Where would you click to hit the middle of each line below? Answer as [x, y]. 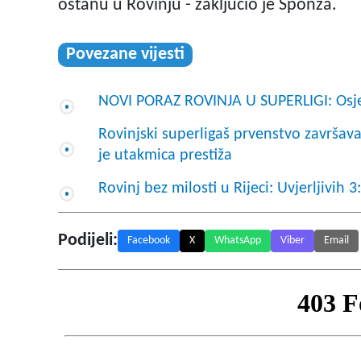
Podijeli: [88, 241]
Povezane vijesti [125, 55]
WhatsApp [238, 241]
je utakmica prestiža [165, 156]
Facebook [149, 241]
